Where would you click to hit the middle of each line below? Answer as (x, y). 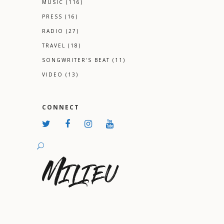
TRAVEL (54, 46)
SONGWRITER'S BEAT (76, 60)
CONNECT (61, 107)
